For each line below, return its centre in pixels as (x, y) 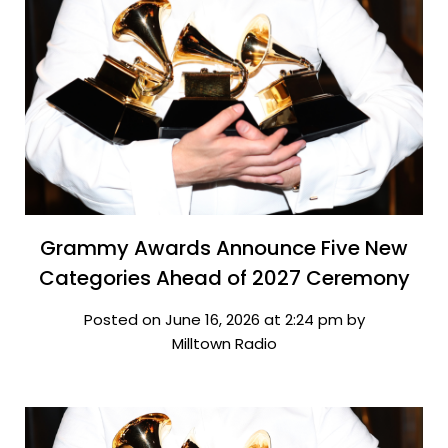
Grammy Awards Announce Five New (224, 247)
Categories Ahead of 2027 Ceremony (224, 277)
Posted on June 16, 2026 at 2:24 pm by (224, 319)
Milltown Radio (224, 343)
